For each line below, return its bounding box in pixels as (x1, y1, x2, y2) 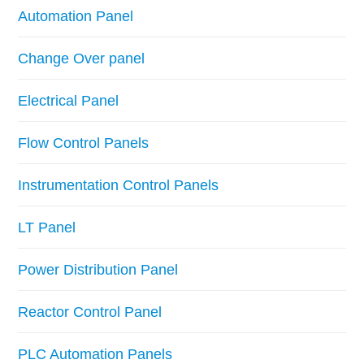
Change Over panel (18, 50, 145, 67)
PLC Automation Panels (18, 345, 173, 362)
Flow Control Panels (18, 134, 149, 151)
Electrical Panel (18, 92, 119, 109)
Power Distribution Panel (18, 261, 179, 278)
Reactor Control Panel (18, 303, 162, 320)
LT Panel (18, 219, 76, 236)
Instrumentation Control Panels (18, 176, 219, 193)
